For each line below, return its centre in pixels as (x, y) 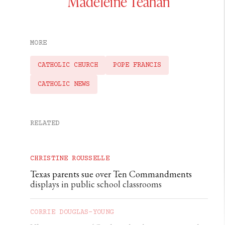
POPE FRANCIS (137, 65)
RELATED (45, 123)
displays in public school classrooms (96, 184)
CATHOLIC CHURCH (68, 65)
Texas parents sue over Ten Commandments (111, 174)
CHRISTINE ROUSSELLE (70, 158)
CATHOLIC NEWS (64, 84)
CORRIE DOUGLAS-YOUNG (72, 212)
